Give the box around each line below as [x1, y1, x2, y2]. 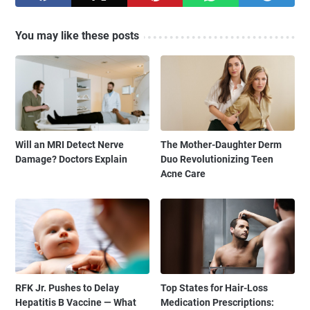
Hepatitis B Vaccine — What [15, 296, 136, 308]
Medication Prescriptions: [161, 296, 275, 308]
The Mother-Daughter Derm [161, 138, 282, 150]
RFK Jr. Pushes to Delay [15, 282, 119, 293]
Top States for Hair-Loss [161, 282, 268, 293]
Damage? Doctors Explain [15, 153, 127, 165]
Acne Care [161, 167, 206, 179]
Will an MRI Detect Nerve [15, 138, 124, 150]
